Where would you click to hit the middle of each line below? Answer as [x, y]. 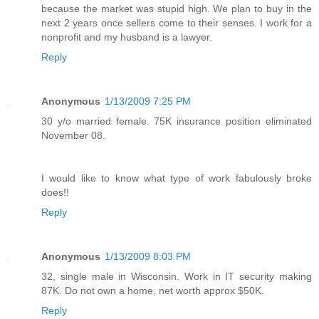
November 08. [73, 136]
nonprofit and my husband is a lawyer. [127, 37]
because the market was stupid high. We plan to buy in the [177, 9]
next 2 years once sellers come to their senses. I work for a [177, 23]
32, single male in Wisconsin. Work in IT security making [177, 277]
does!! [55, 193]
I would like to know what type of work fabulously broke [177, 178]
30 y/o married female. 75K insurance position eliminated [177, 121]
